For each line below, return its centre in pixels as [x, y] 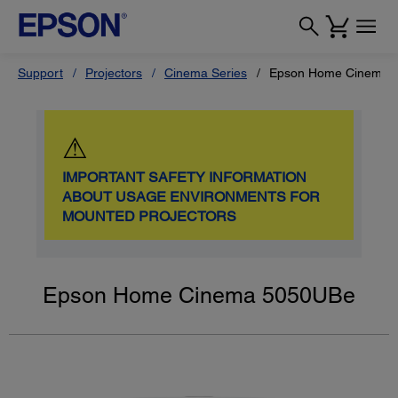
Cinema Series [206, 73]
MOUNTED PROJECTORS [150, 216]
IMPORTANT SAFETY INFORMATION [185, 177]
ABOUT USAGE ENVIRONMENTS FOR [191, 197]
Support [40, 73]
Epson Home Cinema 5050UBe [199, 295]
